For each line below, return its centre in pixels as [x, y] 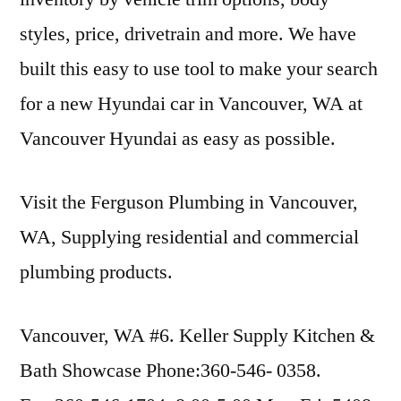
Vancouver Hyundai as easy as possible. [178, 139]
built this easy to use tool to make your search [199, 69]
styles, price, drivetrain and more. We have [188, 34]
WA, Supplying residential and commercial [189, 237]
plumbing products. [96, 272]
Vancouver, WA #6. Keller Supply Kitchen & [197, 336]
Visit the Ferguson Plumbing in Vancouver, [189, 202]
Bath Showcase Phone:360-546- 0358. [171, 371]
